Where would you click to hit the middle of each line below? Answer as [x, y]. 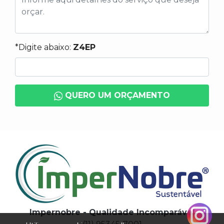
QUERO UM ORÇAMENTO [116, 95]
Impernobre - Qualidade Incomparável [112, 212]
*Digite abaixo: [44, 47]
